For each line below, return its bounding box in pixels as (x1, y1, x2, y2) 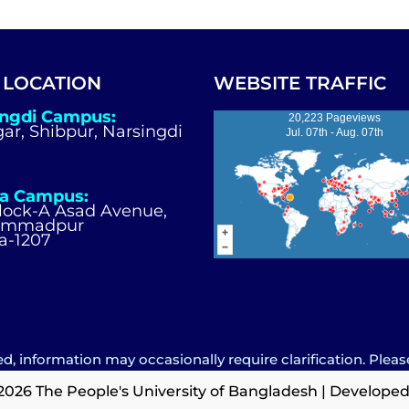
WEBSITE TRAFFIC (214, 72, 386, 94)
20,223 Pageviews (288, 111, 381, 124)
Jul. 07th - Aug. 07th (286, 126, 383, 139)
